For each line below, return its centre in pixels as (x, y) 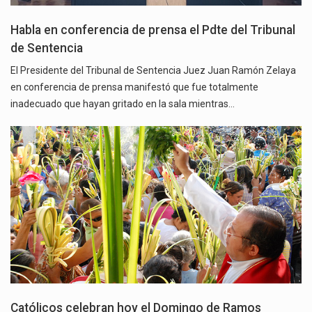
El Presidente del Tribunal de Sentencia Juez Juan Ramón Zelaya (153, 71)
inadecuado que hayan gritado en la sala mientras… (123, 104)
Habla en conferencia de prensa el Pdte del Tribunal (153, 30)
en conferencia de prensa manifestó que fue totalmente (134, 87)
